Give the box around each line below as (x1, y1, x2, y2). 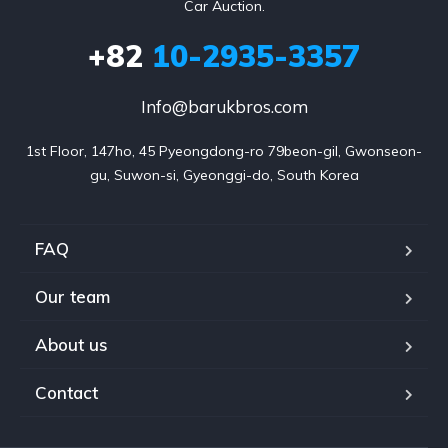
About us (35, 334, 108, 356)
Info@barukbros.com (140, 96, 308, 118)
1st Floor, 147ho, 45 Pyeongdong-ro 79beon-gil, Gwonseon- (26, 142, 422, 161)
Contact (35, 382, 98, 404)
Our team (35, 286, 110, 308)
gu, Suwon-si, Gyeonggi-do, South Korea (89, 166, 359, 185)
